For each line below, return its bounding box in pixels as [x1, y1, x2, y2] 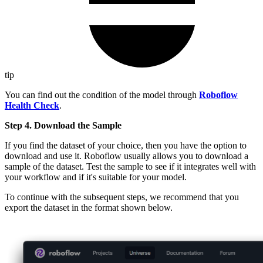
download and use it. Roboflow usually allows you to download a [5, 150, 248, 161]
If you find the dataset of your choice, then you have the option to [5, 140, 247, 150]
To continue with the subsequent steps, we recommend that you [5, 191, 239, 202]
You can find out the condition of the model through [5, 89, 199, 100]
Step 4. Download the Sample [5, 120, 122, 130]
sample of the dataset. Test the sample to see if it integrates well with [5, 161, 256, 171]
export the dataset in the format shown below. [5, 202, 173, 213]
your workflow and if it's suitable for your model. [5, 171, 187, 182]
